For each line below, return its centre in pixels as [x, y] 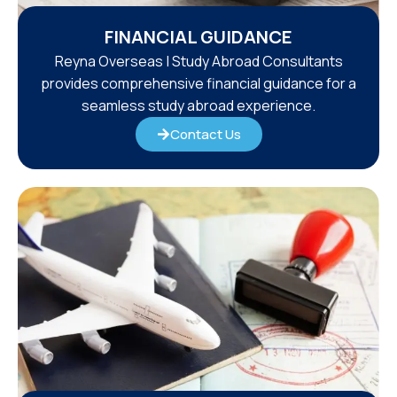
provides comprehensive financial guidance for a [198, 84]
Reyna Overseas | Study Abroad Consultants [198, 62]
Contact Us [205, 135]
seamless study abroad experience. [198, 106]
